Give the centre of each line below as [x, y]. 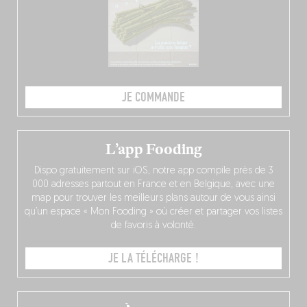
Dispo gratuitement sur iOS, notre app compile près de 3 [153, 171]
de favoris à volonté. [153, 226]
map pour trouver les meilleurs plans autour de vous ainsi [153, 199]
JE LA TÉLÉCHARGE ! [153, 259]
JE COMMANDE [153, 98]
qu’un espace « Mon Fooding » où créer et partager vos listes [153, 212]
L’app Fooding [153, 150]
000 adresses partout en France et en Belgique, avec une [153, 185]
